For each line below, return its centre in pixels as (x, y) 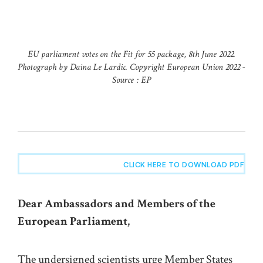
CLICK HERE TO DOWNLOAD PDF (183, 165)
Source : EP (131, 80)
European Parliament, (74, 222)
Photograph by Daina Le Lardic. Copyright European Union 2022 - (131, 68)
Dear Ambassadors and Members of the (117, 204)
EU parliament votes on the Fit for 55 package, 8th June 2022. (131, 55)
